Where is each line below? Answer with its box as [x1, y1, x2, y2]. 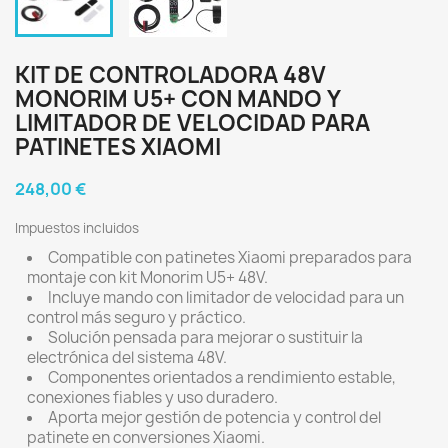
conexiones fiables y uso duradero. [27, 387, 278, 408]
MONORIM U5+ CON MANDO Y [15, 84, 340, 114]
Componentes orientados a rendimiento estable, [48, 367, 396, 388]
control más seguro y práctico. [27, 307, 246, 328]
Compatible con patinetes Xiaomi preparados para [48, 247, 412, 268]
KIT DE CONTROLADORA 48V [15, 60, 326, 90]
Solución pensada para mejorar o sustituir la [48, 327, 363, 348]
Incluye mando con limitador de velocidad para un [48, 287, 404, 308]
